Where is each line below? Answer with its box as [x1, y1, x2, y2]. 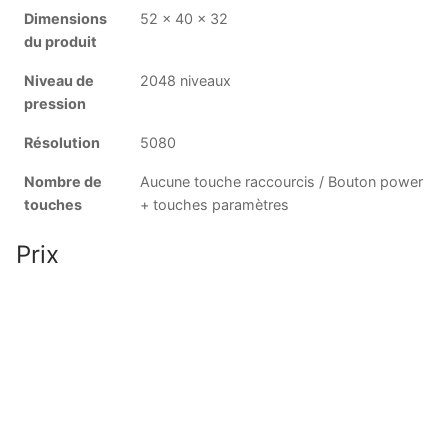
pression [24, 94, 86, 112]
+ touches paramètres [140, 195, 289, 213]
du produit [24, 32, 97, 50]
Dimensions [24, 9, 107, 27]
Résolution [24, 133, 100, 151]
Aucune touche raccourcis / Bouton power [140, 172, 423, 190]
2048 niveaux [140, 71, 231, 89]
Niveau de [24, 71, 94, 89]
